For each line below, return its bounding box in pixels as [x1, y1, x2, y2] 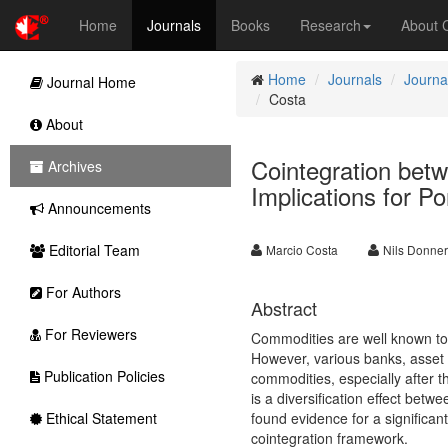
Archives [44, 156, 102, 176]
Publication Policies [40, 366, 165, 386]
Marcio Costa [265, 241, 338, 258]
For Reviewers [41, 324, 137, 344]
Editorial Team [45, 240, 140, 260]
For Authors [42, 282, 121, 302]
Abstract [250, 295, 317, 321]
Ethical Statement [42, 408, 157, 428]
